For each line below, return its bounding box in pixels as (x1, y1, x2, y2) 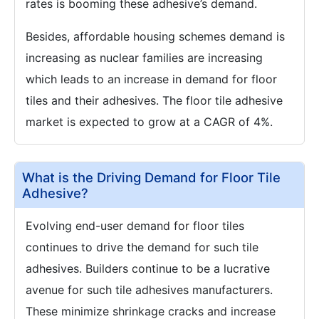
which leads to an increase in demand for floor (26, 72, 277, 86)
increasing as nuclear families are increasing (26, 51, 263, 65)
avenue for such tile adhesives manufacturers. (26, 283, 273, 297)
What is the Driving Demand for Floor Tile (22, 169, 281, 185)
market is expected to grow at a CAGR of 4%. (26, 115, 273, 129)
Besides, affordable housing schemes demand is (26, 29, 285, 43)
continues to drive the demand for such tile (26, 240, 258, 254)
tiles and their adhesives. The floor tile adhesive (26, 93, 283, 108)
